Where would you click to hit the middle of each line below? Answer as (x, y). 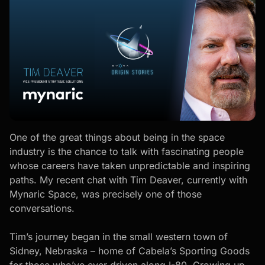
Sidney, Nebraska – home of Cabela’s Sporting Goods (130, 251)
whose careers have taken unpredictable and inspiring (130, 165)
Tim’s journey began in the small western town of (119, 236)
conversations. (42, 208)
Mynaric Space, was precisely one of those (106, 194)
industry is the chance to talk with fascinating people (127, 151)
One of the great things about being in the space (117, 137)
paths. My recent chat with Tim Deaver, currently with (128, 180)
